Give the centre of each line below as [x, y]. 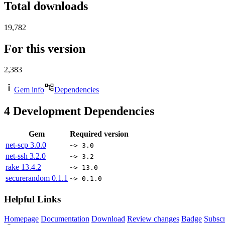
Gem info [29, 90]
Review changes [153, 218]
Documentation [65, 218]
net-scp [18, 145]
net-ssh [18, 156]
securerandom [29, 178]
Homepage [21, 218]
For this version [45, 48]
